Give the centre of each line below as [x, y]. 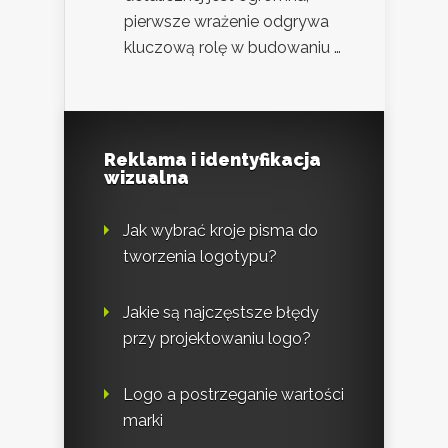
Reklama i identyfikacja [212, 159]
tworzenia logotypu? [200, 256]
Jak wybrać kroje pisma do [220, 230]
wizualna [146, 177]
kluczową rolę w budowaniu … [232, 47]
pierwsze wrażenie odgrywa [226, 21]
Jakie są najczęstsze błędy [221, 312]
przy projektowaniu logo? [217, 338]
